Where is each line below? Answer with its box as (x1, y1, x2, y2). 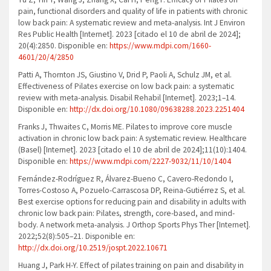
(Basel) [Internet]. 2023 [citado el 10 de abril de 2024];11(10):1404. (18, 145, 247, 155)
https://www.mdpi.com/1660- (109, 41, 211, 51)
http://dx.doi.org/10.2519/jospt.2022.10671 (18, 243, 168, 253)
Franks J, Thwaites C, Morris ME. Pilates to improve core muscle (18, 122, 232, 132)
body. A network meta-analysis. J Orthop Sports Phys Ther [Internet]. (18, 220, 250, 230)
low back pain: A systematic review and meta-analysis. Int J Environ (18, 18, 245, 28)
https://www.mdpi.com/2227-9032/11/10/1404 (70, 156, 231, 167)
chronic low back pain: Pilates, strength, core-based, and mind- (18, 208, 235, 219)
